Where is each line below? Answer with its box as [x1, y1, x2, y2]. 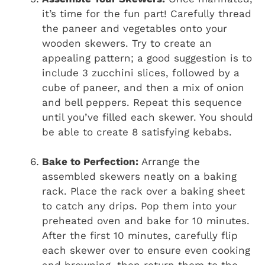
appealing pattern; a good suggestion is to [42, 51, 252, 64]
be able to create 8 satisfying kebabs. [42, 125, 232, 138]
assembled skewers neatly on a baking [42, 170, 237, 183]
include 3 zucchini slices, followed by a [42, 66, 240, 79]
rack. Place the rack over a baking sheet [42, 185, 245, 198]
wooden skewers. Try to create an [42, 37, 212, 49]
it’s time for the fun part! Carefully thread [42, 7, 251, 20]
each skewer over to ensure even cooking [42, 244, 250, 257]
